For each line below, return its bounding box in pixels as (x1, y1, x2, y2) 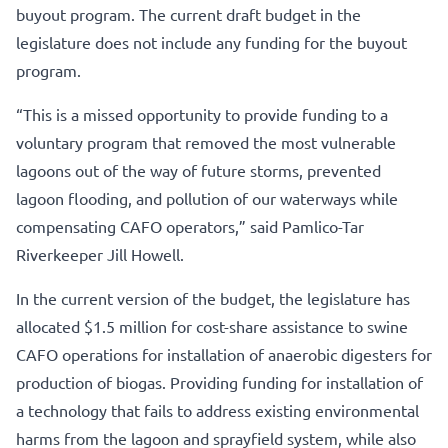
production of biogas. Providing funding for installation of (16, 371, 423, 392)
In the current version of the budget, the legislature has (16, 287, 410, 308)
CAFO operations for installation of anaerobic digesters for (16, 343, 432, 364)
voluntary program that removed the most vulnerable (16, 131, 396, 152)
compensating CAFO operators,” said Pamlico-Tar (16, 215, 364, 236)
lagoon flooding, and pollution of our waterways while (16, 187, 398, 208)
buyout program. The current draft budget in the (16, 3, 361, 24)
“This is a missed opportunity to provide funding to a (16, 103, 388, 124)
